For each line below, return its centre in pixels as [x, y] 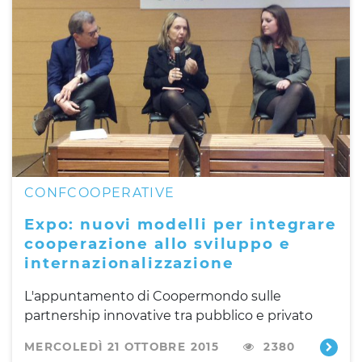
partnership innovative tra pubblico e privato [168, 315]
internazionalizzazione [129, 263]
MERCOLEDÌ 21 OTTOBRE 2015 [122, 346]
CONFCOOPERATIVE [100, 192]
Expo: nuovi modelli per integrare [181, 224]
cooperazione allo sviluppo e [158, 243]
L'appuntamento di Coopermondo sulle [153, 296]
